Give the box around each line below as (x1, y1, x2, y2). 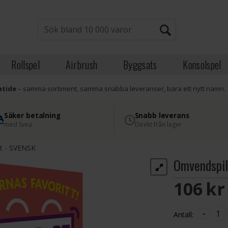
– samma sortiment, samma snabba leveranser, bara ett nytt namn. (16, 83, 225, 93)
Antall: (174, 210, 193, 219)
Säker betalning (4, 111, 61, 120)
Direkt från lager (134, 120, 182, 129)
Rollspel (11, 57, 40, 72)
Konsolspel (183, 57, 221, 72)
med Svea (4, 120, 32, 129)
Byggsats (123, 57, 157, 72)
